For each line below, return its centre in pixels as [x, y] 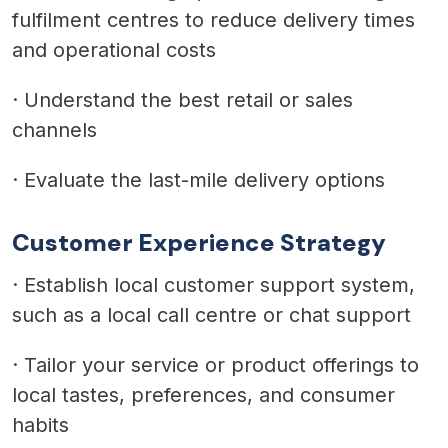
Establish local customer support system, [219, 284]
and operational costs [114, 49]
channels [54, 129]
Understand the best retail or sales [188, 99]
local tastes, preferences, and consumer [203, 394]
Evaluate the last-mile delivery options [204, 179]
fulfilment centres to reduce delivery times [213, 19]
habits [40, 424]
